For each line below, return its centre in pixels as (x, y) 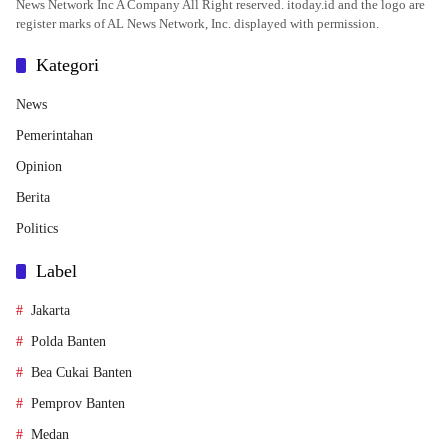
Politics (37, 228)
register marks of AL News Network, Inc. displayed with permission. (197, 23)
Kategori (67, 64)
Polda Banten (68, 341)
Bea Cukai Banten (81, 372)
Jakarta (50, 310)
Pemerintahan (54, 135)
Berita (33, 197)
